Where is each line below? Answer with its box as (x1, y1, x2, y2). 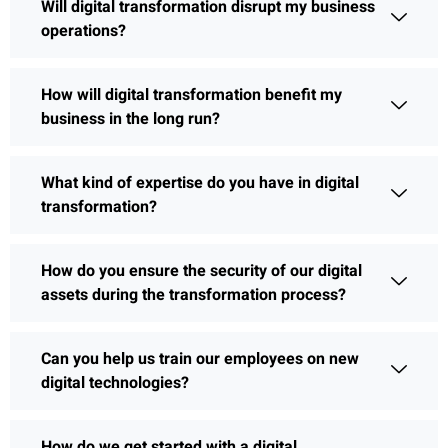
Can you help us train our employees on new (41, 346, 359, 371)
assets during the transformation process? (41, 282, 346, 307)
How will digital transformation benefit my (41, 82, 342, 107)
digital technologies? (41, 370, 189, 395)
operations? (41, 18, 126, 43)
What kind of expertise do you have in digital (41, 170, 359, 195)
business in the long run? (41, 106, 220, 131)
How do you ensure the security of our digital (41, 258, 362, 283)
